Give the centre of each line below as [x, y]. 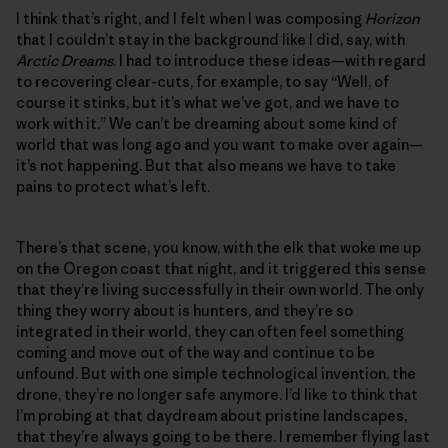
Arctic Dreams [64, 60]
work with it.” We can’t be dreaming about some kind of [206, 123]
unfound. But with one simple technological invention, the [216, 373]
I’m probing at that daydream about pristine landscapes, [211, 415]
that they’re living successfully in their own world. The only [220, 289]
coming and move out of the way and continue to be [195, 352]
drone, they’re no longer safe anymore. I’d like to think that [217, 394]
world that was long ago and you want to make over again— [219, 144]
